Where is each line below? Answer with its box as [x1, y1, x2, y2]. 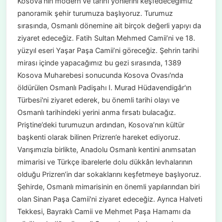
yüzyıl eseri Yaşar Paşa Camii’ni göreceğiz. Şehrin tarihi [17, 46, 199, 55]
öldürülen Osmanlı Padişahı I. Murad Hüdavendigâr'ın [17, 83, 191, 92]
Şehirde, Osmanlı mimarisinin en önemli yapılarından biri [17, 182, 200, 191]
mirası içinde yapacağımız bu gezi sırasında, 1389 [17, 58, 181, 67]
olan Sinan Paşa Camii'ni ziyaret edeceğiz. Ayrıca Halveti [17, 195, 202, 204]
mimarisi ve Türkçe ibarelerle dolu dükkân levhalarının [17, 158, 192, 166]
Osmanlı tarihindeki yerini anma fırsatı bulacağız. [17, 108, 176, 117]
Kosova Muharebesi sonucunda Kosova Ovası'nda [17, 71, 183, 80]
